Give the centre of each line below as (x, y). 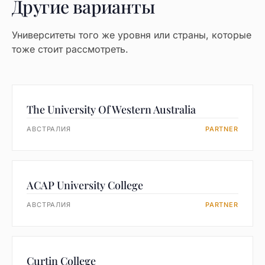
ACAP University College (85, 185)
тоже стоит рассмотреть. (70, 49)
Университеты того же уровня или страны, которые (132, 35)
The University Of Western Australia (111, 109)
